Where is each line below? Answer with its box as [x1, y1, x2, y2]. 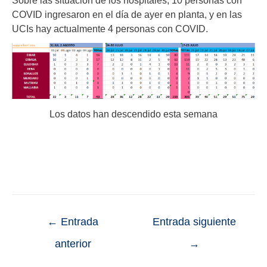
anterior [54, 237, 91, 250]
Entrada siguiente [153, 215, 236, 228]
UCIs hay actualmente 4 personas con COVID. [12, 23, 208, 34]
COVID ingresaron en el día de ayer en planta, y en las [12, 8, 242, 20]
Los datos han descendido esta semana [49, 108, 218, 120]
